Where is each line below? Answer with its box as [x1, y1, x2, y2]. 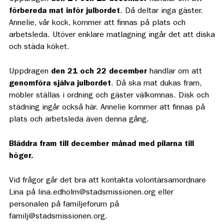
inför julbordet [65, 7, 120, 15]
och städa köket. [8, 43, 69, 51]
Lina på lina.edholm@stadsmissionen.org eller [8, 189, 173, 197]
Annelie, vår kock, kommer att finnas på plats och [8, 19, 185, 27]
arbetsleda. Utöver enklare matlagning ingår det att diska [8, 31, 215, 39]
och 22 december [79, 68, 147, 76]
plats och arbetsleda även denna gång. [8, 116, 149, 124]
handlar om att [146, 68, 202, 76]
